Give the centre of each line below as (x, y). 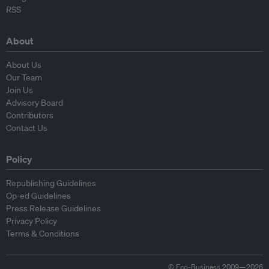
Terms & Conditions (43, 234)
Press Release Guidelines (53, 209)
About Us (24, 65)
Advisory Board (35, 103)
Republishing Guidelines (51, 183)
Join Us (20, 90)
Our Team (24, 78)
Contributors (30, 116)
